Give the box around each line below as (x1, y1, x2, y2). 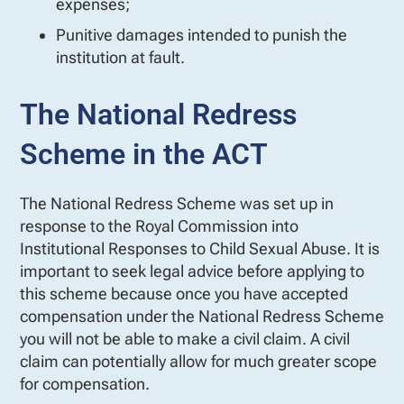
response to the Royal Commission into (20, 216, 298, 235)
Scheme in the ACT (20, 136, 268, 171)
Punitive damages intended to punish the (56, 24, 347, 44)
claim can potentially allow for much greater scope (20, 351, 377, 371)
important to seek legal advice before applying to (20, 261, 364, 280)
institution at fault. (56, 47, 185, 67)
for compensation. (20, 373, 150, 393)
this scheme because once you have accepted (20, 283, 348, 303)
